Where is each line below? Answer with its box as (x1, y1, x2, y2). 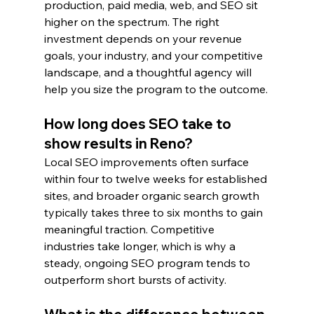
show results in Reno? (43, 135, 193, 153)
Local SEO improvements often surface (43, 155, 252, 170)
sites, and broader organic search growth (43, 189, 262, 203)
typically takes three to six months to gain (43, 205, 266, 220)
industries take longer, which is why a (43, 239, 238, 254)
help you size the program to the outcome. (43, 82, 268, 97)
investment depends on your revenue (43, 32, 245, 46)
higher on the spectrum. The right (43, 15, 222, 29)
